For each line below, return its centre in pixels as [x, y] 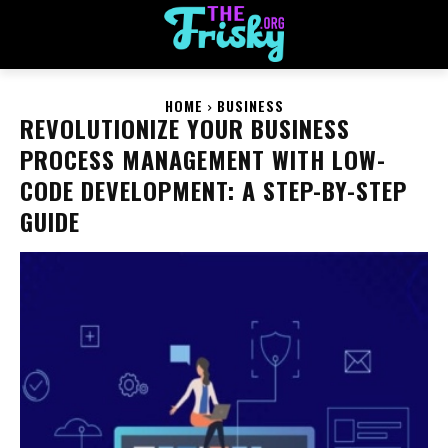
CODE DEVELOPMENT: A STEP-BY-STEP [213, 190]
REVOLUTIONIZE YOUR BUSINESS [185, 128]
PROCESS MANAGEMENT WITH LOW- [203, 159]
